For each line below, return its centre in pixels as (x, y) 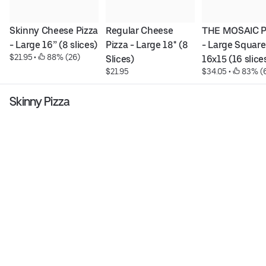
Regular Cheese (139, 31)
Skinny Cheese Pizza (54, 31)
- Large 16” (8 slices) (53, 45)
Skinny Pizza (40, 102)
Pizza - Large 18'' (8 (147, 45)
